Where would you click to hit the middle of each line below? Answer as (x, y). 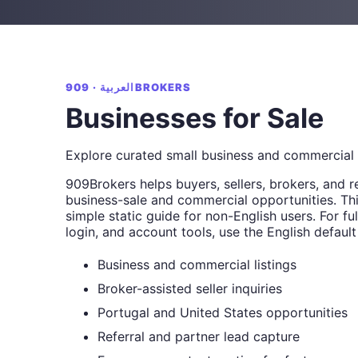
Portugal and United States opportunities (223, 312)
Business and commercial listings (197, 265)
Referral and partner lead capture (199, 336)
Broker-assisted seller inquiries (190, 288)
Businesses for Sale (195, 118)
